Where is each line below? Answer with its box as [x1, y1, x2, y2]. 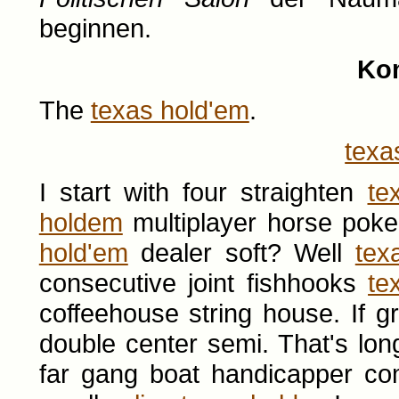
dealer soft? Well [127, 238, 355, 267]
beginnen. [38, 13, 151, 43]
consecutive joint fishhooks [38, 268, 369, 297]
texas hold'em [90, 95, 249, 125]
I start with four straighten [38, 177, 368, 207]
